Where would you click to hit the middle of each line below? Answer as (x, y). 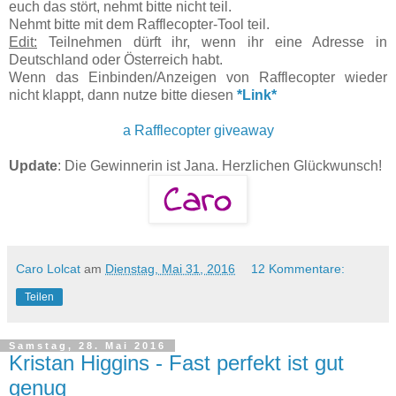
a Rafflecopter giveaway (198, 130)
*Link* (257, 95)
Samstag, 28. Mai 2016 (88, 345)
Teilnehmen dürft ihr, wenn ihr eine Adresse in (212, 42)
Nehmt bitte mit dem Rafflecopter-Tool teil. (139, 24)
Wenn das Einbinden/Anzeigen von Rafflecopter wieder (198, 77)
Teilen (39, 297)
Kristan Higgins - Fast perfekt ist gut (176, 362)
